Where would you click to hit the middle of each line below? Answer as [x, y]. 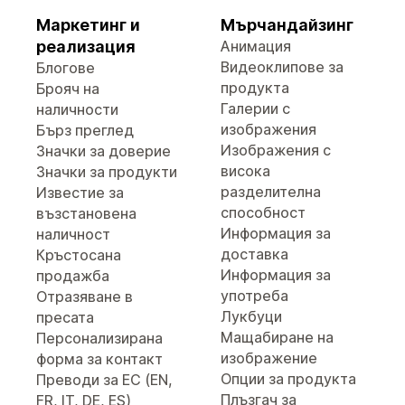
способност [263, 212]
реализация [86, 47]
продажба [73, 276]
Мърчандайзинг [287, 25]
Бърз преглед [85, 130]
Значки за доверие [104, 151]
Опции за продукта [288, 379]
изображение [269, 358]
